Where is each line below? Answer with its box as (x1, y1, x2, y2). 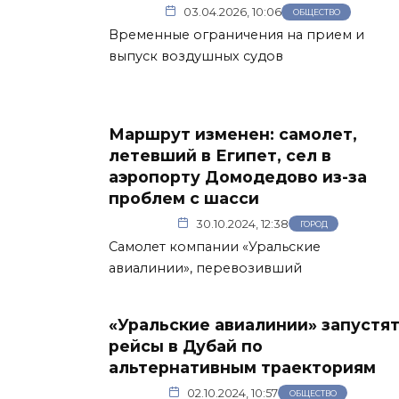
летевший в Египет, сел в (109, 145, 331, 165)
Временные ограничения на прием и (109, 26, 364, 43)
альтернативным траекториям (109, 357, 376, 377)
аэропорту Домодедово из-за (109, 167, 367, 186)
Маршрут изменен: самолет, (109, 124, 357, 143)
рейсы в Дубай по (109, 336, 263, 355)
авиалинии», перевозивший (109, 259, 302, 276)
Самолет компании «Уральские (109, 238, 321, 255)
